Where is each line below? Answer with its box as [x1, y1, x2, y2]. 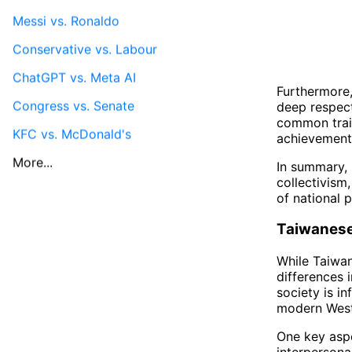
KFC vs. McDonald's [13, 126, 131, 142]
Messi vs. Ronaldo [13, 13, 119, 29]
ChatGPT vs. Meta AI [13, 69, 136, 86]
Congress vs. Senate [13, 97, 134, 114]
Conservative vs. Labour [13, 41, 157, 57]
